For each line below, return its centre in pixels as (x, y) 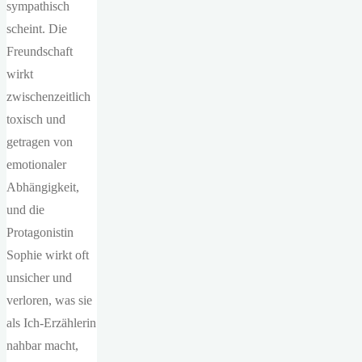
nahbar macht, (42, 346)
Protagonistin (40, 233)
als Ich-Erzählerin (51, 323)
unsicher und (39, 278)
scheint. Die (37, 29)
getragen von (40, 142)
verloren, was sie (49, 301)
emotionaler (36, 165)
